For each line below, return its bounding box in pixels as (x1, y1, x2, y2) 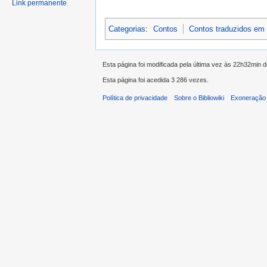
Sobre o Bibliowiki (174, 94, 225, 102)
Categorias (108, 24, 145, 34)
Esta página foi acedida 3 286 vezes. (103, 76, 209, 83)
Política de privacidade (103, 94, 167, 102)
